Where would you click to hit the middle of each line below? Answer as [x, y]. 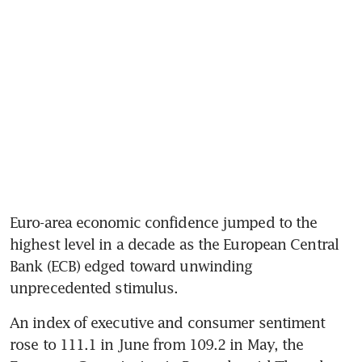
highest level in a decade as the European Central [174, 244]
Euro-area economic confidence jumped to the [164, 222]
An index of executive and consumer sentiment [168, 322]
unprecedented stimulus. [94, 287]
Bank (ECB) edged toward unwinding [131, 265]
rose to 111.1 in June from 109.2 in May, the [157, 344]
